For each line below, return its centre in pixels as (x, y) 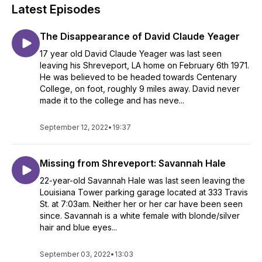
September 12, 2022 (74, 127)
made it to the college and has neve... (112, 100)
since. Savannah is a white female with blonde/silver (140, 216)
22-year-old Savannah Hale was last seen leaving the (142, 180)
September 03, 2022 (75, 254)
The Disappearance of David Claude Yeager (140, 36)
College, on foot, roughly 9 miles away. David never (140, 89)
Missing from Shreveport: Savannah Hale (133, 163)
